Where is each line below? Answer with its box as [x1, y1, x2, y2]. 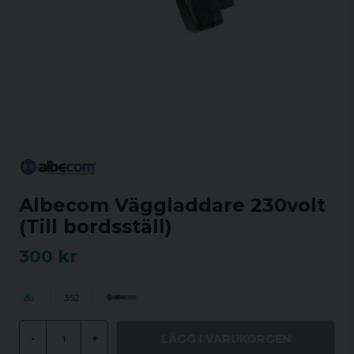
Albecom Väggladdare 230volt [19, 194, 326, 217]
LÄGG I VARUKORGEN [160, 331, 291, 346]
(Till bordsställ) [19, 215, 172, 238]
